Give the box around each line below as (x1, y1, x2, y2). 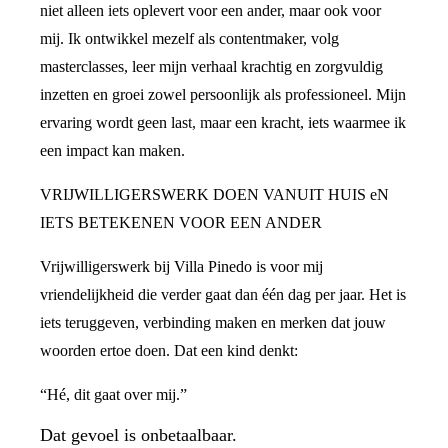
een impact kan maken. (40, 142, 185, 160)
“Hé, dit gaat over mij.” (40, 386, 187, 404)
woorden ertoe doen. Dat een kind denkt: (40, 342, 298, 360)
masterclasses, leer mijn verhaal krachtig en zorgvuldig (40, 58, 383, 76)
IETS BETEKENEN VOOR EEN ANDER (40, 214, 322, 232)
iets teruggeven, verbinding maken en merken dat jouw (40, 314, 386, 332)
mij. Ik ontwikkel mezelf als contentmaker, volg (40, 30, 339, 48)
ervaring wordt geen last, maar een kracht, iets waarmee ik (40, 114, 406, 132)
